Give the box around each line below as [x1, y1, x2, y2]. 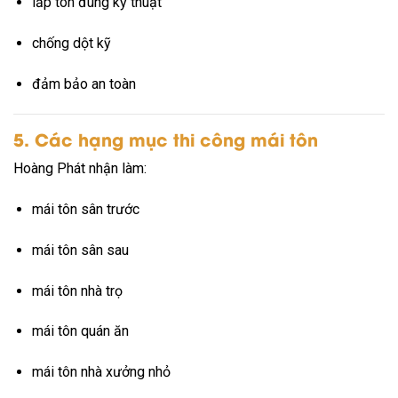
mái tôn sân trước [31, 201, 139, 219]
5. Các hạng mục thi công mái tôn [13, 125, 318, 151]
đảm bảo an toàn [31, 75, 136, 92]
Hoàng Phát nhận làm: [13, 160, 147, 178]
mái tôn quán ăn [31, 322, 129, 340]
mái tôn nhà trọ [31, 282, 123, 299]
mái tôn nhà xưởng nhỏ [31, 363, 171, 381]
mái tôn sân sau [31, 241, 129, 259]
